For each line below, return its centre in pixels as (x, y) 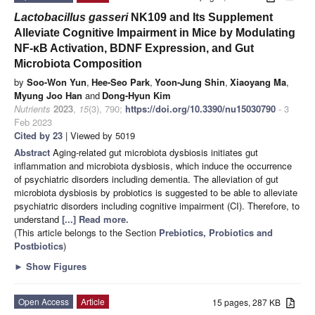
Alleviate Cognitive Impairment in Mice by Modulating (155, 32)
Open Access (44, 301)
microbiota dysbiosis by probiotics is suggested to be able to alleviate (156, 192)
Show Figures (55, 266)
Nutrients (32, 108)
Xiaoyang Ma (258, 82)
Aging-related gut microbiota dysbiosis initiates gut (155, 152)
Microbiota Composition (78, 63)
